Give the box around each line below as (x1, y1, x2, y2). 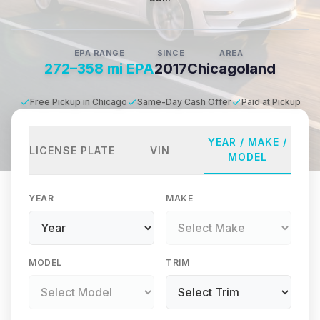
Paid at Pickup (241, 96, 301, 107)
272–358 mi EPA (44, 60, 154, 77)
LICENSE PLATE (29, 144, 116, 156)
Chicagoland (187, 60, 276, 77)
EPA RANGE (74, 48, 125, 58)
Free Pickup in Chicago (29, 96, 127, 107)
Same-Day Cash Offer (136, 96, 231, 107)
